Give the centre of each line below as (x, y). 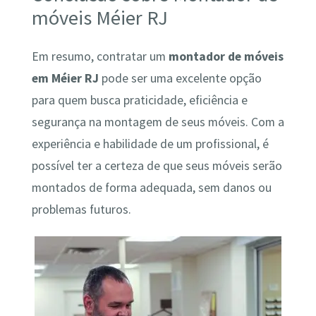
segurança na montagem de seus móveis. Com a (158, 122)
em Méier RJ (65, 78)
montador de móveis (226, 56)
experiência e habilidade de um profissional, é (150, 144)
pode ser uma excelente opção (180, 78)
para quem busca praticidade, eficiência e (139, 100)
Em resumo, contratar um (100, 56)
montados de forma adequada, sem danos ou (151, 187)
